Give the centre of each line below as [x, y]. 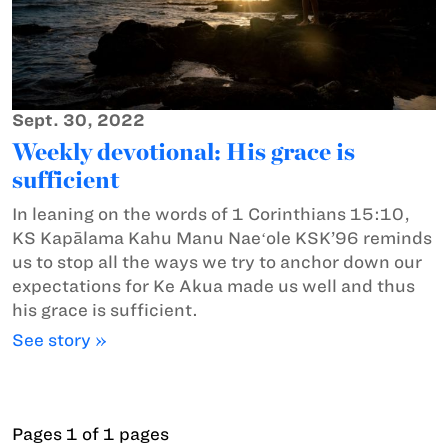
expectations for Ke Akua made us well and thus [213, 285]
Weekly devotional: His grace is [183, 151]
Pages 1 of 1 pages [90, 433]
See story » [59, 339]
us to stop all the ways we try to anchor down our [217, 261]
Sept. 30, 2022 [78, 119]
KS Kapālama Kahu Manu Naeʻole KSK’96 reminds [222, 237]
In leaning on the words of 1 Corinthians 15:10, [211, 213]
